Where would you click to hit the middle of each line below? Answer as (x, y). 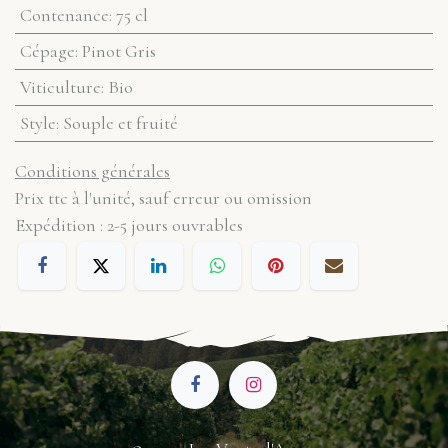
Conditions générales (92, 170)
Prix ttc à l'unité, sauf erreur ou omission (163, 197)
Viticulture (60, 86)
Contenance (64, 14)
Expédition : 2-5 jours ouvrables (129, 224)
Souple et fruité (120, 122)
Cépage (47, 50)
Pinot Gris (118, 50)
